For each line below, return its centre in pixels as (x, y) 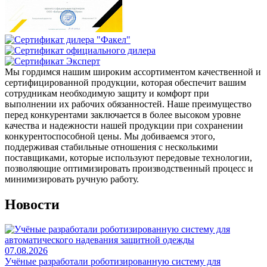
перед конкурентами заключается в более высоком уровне (123, 114)
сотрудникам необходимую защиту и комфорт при (107, 93)
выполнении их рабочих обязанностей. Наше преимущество (128, 104)
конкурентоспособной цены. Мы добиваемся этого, (110, 136)
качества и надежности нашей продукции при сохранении (124, 125)
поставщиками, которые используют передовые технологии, (128, 157)
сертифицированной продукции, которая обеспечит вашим (125, 82)
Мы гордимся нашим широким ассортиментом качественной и (133, 72)
